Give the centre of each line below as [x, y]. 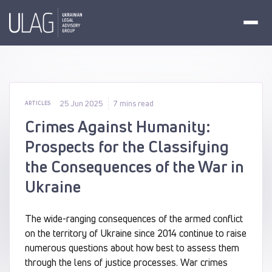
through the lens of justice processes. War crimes [126, 262]
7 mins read [134, 103]
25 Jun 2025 [82, 103]
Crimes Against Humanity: [118, 126]
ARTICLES [38, 103]
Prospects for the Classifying [127, 146]
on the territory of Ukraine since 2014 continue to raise [136, 233]
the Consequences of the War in [134, 166]
